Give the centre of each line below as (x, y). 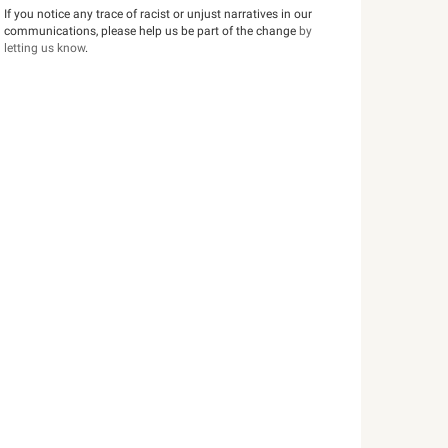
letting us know (45, 48)
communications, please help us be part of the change (152, 31)
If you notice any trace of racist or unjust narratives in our (158, 14)
